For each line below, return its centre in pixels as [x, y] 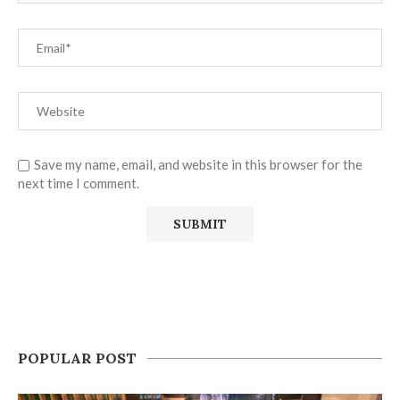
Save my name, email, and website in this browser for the [198, 164]
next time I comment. [79, 183]
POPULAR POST [77, 358]
